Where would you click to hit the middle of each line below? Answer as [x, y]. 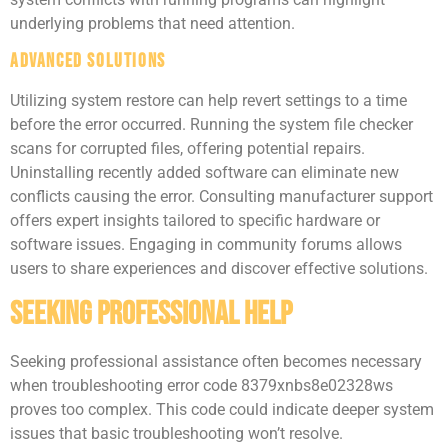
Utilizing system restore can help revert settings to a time [208, 101]
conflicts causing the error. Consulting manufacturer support [221, 197]
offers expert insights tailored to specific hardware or [195, 221]
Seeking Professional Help [151, 314]
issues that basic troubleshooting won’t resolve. [176, 433]
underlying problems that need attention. [152, 24]
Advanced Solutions [88, 62]
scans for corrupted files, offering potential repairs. [187, 149]
